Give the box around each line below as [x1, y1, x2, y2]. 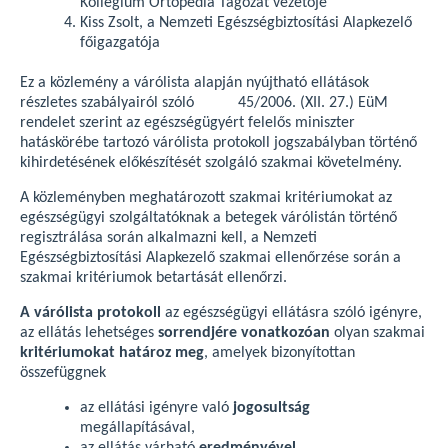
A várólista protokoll [20, 305, 161, 321]
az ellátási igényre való [80, 400, 233, 416]
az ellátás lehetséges [20, 325, 158, 341]
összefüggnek [20, 365, 106, 381]
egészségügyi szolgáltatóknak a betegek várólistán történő [20, 210, 397, 226]
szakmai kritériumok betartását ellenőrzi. [20, 270, 287, 286]
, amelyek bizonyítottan [204, 345, 355, 361]
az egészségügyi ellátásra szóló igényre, [161, 305, 422, 321]
